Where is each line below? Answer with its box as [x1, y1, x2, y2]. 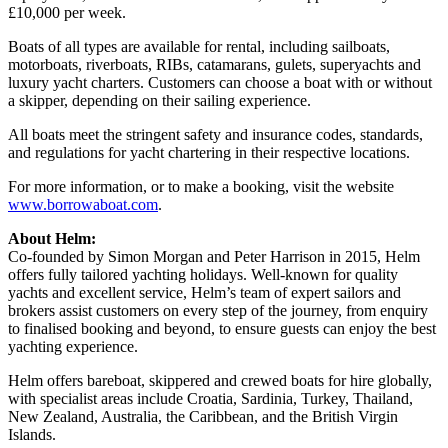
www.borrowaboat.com [8, 196, 158, 214]
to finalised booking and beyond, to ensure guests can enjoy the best [8, 320, 436, 338]
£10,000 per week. [8, 4, 126, 22]
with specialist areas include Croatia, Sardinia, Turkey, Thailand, [8, 390, 413, 408]
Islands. [8, 426, 56, 444]
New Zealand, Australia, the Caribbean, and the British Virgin [8, 408, 398, 426]
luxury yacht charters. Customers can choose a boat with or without [8, 74, 432, 92]
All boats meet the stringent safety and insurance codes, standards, [8, 126, 423, 144]
